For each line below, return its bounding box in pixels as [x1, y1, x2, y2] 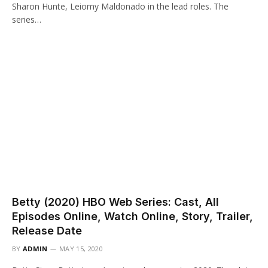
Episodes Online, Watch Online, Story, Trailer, [12, 209, 253, 223]
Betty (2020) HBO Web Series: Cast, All [12, 195, 219, 208]
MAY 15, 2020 [59, 243, 103, 253]
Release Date [12, 224, 82, 237]
